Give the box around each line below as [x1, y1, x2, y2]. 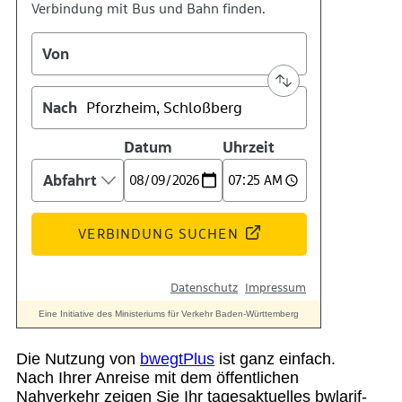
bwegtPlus [140, 350, 214, 369]
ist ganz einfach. [214, 350, 336, 369]
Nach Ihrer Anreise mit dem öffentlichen [16, 369, 299, 388]
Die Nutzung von [16, 350, 140, 369]
